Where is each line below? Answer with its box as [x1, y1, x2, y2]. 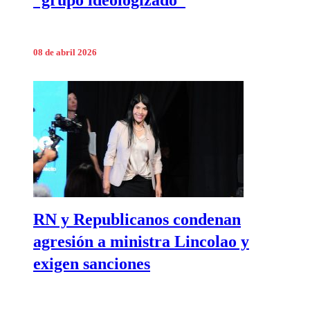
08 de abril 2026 [33, 48, 97, 58]
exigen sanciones [33, 255, 150, 273]
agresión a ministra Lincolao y [33, 232, 249, 251]
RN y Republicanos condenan [33, 210, 241, 229]
